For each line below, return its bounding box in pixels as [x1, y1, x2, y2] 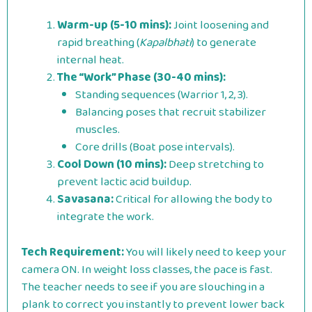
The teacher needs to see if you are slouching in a [22, 277, 265, 297]
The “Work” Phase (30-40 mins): [57, 68, 226, 87]
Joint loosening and [171, 16, 269, 35]
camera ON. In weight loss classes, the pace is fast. [22, 260, 272, 279]
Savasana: [57, 190, 114, 209]
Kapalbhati [139, 33, 192, 52]
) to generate [192, 33, 256, 52]
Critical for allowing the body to [114, 190, 272, 209]
